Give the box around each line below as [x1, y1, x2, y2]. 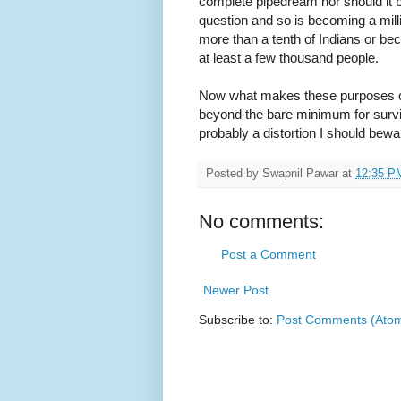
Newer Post [203, 283, 269, 298]
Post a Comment [221, 247, 316, 262]
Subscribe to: [199, 312, 277, 328]
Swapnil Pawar [262, 167, 338, 181]
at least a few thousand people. [199, 50, 379, 66]
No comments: [199, 210, 324, 234]
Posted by [206, 167, 262, 181]
